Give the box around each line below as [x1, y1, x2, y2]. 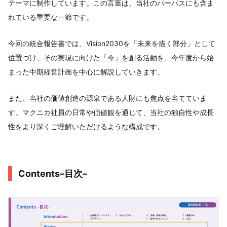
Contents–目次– [18, 168, 87, 179]
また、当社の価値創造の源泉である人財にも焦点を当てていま [8, 93, 207, 102]
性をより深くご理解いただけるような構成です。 [8, 122, 164, 131]
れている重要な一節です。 [8, 12, 93, 21]
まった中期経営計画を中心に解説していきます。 [8, 67, 164, 76]
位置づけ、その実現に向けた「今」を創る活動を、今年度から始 [8, 53, 214, 62]
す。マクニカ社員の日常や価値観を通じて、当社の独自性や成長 [8, 107, 214, 117]
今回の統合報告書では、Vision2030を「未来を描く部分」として [8, 39, 215, 48]
